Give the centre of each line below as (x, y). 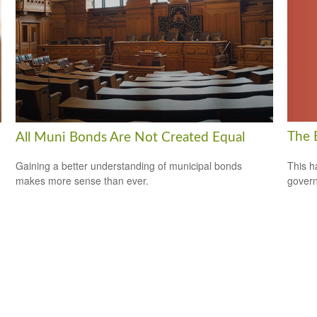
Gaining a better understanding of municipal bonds (129, 166)
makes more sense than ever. (82, 181)
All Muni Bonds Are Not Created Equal (131, 137)
